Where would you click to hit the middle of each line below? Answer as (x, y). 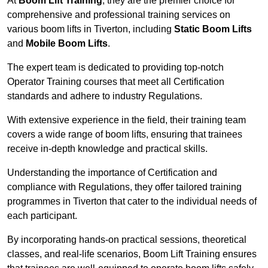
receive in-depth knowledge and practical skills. (107, 149)
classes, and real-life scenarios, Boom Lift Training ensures (132, 254)
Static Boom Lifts (213, 29)
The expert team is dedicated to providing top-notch (115, 68)
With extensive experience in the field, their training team (127, 120)
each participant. (42, 216)
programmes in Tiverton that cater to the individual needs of (132, 202)
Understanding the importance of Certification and (112, 173)
